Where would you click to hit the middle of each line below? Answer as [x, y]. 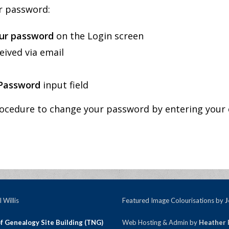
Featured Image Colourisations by [174, 200]
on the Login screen [99, 36]
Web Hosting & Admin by [161, 222]
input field [65, 85]
